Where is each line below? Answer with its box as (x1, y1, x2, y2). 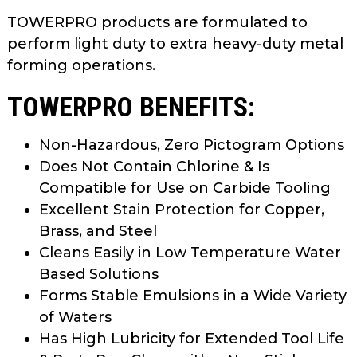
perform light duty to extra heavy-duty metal (7, 34, 343, 53)
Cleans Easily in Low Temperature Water (39, 243, 341, 261)
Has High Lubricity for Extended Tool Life (39, 329, 344, 347)
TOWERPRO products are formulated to (7, 13, 308, 31)
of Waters (39, 308, 112, 326)
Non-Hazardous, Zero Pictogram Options (39, 135, 344, 154)
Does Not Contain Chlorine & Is (39, 157, 269, 175)
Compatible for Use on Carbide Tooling (39, 178, 331, 197)
